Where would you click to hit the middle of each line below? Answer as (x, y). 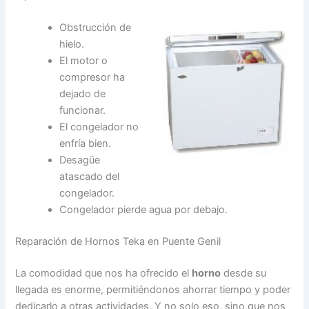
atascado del (90, 177)
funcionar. (83, 111)
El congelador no (99, 127)
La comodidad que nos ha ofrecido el (104, 273)
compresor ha (92, 78)
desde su (244, 273)
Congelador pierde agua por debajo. (144, 210)
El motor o (84, 61)
